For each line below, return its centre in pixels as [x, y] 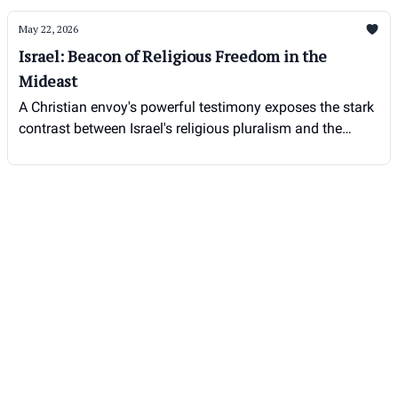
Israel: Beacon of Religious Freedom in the [173, 56]
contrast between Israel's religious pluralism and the [180, 128]
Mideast [48, 81]
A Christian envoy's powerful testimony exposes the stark [196, 107]
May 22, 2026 [48, 29]
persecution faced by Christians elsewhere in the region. [192, 150]
